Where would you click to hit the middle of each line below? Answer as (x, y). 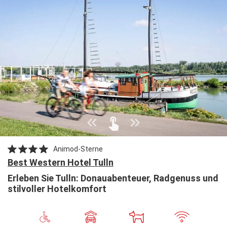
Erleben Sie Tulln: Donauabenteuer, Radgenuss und (113, 178)
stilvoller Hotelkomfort (57, 188)
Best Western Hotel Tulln (61, 162)
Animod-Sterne (78, 149)
